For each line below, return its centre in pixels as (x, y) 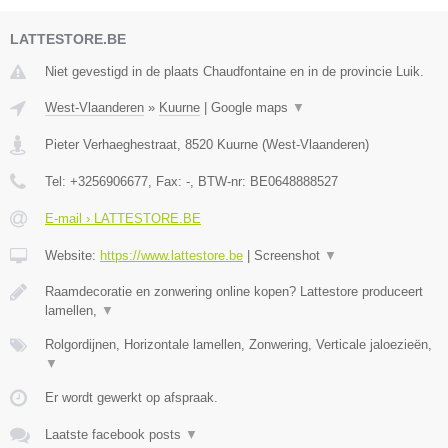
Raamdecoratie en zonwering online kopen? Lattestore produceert (234, 291)
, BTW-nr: (220, 181)
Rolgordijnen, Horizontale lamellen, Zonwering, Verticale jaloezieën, (238, 344)
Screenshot (289, 255)
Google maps (251, 107)
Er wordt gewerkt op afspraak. (131, 397)
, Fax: (167, 181)
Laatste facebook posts (115, 434)
